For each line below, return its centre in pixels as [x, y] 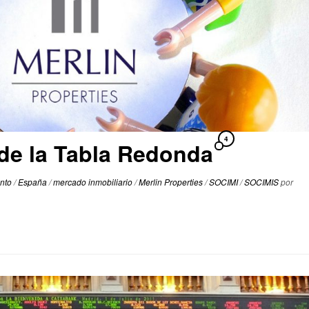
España [33, 181]
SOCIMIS [262, 181]
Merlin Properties [172, 181]
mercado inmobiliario [94, 181]
